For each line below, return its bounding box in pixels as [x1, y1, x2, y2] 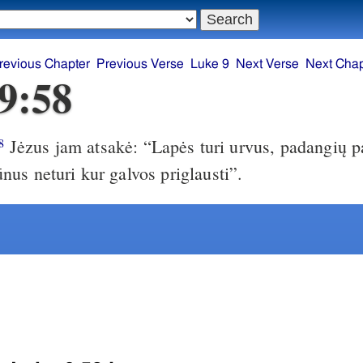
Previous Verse [96, 58, 184, 71]
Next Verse [236, 58, 299, 71]
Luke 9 [190, 58, 229, 71]
